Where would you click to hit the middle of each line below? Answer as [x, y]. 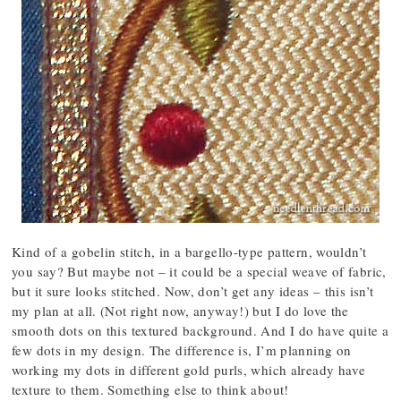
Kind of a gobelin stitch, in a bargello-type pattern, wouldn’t [189, 252]
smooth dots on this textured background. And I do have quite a [200, 330]
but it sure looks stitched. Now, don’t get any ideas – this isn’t [193, 291]
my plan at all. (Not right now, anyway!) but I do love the [180, 311]
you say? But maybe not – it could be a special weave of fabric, [199, 271]
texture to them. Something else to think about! [150, 389]
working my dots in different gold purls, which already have [189, 370]
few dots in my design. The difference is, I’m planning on [182, 350]
